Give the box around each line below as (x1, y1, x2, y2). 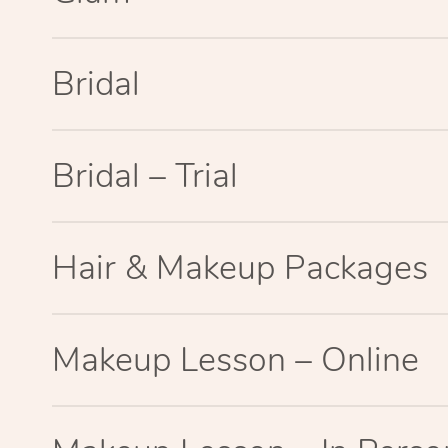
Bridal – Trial (52, 152, 238, 199)
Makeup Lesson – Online (52, 336, 419, 383)
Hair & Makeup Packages (52, 244, 428, 291)
